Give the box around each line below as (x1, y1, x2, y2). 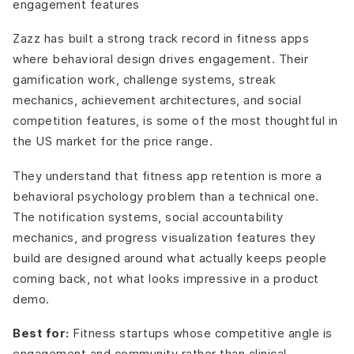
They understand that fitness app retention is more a (13, 168, 322, 183)
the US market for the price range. (13, 134, 213, 149)
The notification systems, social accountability (13, 209, 284, 224)
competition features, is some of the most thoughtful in (13, 114, 338, 128)
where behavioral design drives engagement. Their (13, 52, 308, 66)
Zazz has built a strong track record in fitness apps (13, 32, 309, 46)
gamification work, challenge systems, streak (13, 73, 276, 87)
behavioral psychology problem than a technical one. (13, 189, 319, 203)
